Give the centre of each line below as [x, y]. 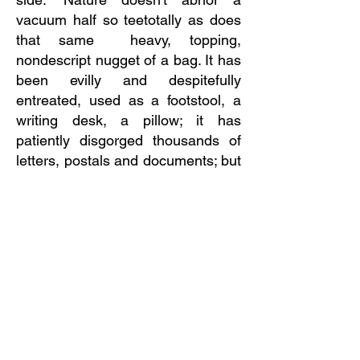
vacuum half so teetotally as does [129, 20]
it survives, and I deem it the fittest [129, 180]
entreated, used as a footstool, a [129, 100]
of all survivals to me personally [129, 200]
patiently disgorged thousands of [129, 140]
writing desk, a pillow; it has [129, 120]
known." [41, 221]
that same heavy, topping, [129, 40]
